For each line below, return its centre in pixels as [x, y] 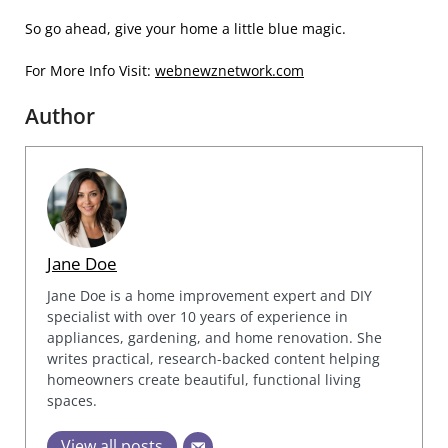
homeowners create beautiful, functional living [204, 379]
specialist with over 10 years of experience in [197, 316]
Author [60, 115]
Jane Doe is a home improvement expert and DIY [209, 295]
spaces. [72, 400]
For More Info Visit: [90, 70]
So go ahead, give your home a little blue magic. [185, 28]
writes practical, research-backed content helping [213, 358]
